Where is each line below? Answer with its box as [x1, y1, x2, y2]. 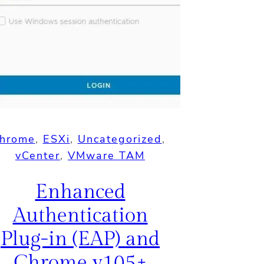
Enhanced [35, 180, 126, 204]
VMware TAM [68, 148, 145, 163]
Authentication [12, 204, 148, 228]
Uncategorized [77, 131, 162, 146]
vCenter [15, 148, 60, 163]
